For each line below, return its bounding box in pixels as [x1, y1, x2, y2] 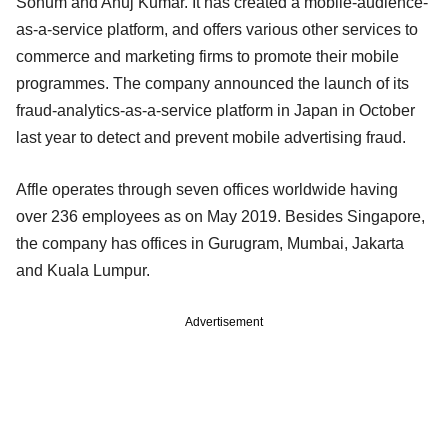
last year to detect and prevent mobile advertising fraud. [16, 128, 410, 146]
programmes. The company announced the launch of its [16, 74, 409, 92]
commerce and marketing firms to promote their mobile [16, 47, 399, 65]
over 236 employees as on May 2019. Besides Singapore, [16, 207, 425, 225]
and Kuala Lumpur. [16, 261, 150, 279]
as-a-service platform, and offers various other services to [16, 20, 418, 38]
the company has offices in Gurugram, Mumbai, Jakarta [16, 234, 404, 252]
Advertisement [185, 314, 263, 329]
